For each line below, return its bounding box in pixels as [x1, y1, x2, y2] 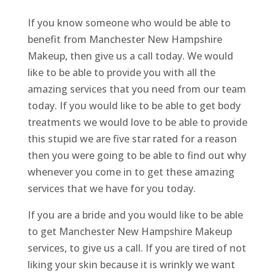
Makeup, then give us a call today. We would [27, 49, 233, 63]
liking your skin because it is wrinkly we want [27, 258, 235, 272]
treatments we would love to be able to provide [27, 115, 247, 130]
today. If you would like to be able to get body [27, 99, 241, 113]
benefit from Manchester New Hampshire [27, 33, 222, 47]
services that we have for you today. [27, 182, 196, 196]
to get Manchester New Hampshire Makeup [27, 225, 232, 239]
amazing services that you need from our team [27, 82, 246, 96]
